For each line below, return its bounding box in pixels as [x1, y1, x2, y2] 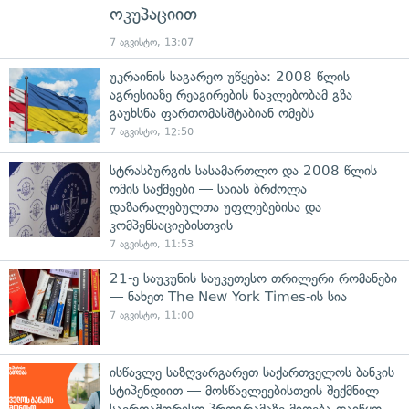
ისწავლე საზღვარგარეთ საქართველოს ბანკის [110, 363, 394, 381]
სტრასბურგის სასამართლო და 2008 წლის [110, 162, 377, 179]
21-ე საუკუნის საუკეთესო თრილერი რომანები [110, 269, 397, 287]
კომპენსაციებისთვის [110, 216, 233, 234]
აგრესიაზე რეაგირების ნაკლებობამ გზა [110, 86, 352, 103]
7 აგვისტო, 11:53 [110, 237, 194, 250]
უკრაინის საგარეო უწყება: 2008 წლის [110, 68, 350, 85]
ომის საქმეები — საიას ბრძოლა [110, 180, 307, 197]
